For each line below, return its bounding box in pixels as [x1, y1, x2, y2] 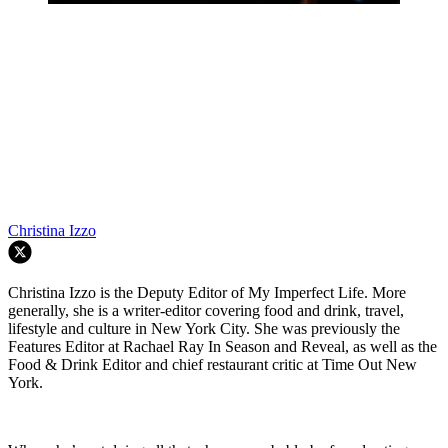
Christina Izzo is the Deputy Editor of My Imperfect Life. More [8, 284, 406, 302]
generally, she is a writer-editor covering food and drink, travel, [8, 302, 404, 320]
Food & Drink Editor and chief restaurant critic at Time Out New [8, 356, 417, 374]
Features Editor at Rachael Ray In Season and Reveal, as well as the [8, 338, 437, 356]
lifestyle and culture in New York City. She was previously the [8, 320, 400, 338]
